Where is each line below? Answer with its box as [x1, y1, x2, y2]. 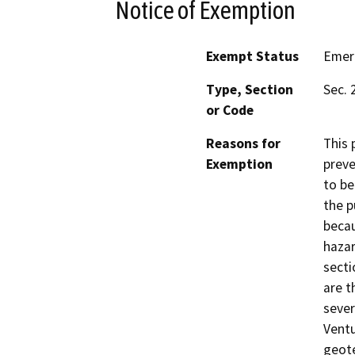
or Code [206, 101, 254, 120]
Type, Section [206, 81, 293, 99]
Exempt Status [206, 48, 299, 66]
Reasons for [206, 135, 281, 153]
